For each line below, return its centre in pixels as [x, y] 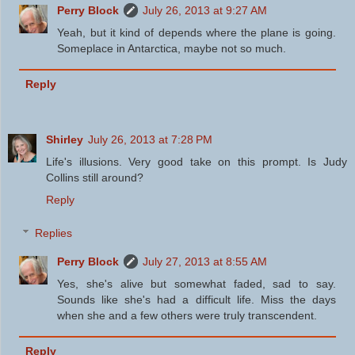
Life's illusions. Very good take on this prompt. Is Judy [197, 162]
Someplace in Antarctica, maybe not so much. [172, 49]
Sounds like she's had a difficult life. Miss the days [197, 299]
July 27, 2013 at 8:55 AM [205, 261]
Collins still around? [95, 178]
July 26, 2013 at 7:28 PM [150, 140]
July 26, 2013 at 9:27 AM [205, 11]
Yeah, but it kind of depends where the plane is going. [197, 33]
